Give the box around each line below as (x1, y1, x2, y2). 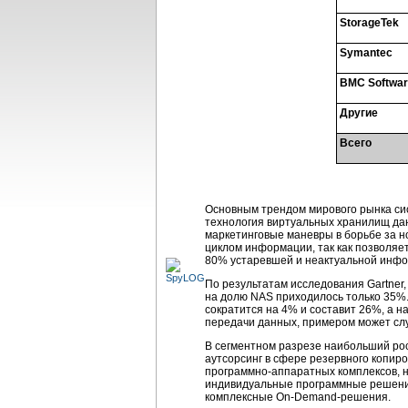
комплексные (205, 391, 276, 403)
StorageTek (340, 16, 399, 29)
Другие (340, 107, 378, 119)
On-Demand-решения (276, 391, 388, 403)
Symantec (340, 46, 393, 59)
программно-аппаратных (205, 365, 335, 378)
